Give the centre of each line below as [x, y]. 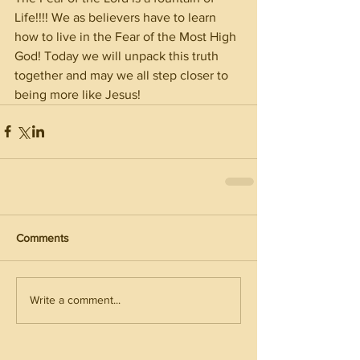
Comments [43, 237]
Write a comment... [75, 300]
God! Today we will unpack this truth [118, 55]
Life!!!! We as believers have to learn [117, 17]
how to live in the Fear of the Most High [127, 36]
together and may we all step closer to [123, 75]
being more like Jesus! [79, 94]
